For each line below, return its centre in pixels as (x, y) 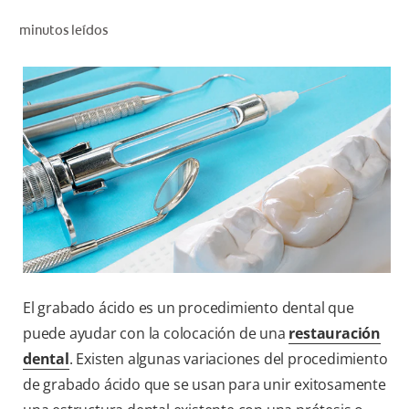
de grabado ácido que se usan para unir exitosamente (204, 385)
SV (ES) (357, 166)
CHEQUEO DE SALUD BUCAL (303, 27)
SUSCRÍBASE (342, 206)
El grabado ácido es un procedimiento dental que (189, 308)
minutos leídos (63, 30)
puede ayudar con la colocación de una (156, 334)
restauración (335, 334)
